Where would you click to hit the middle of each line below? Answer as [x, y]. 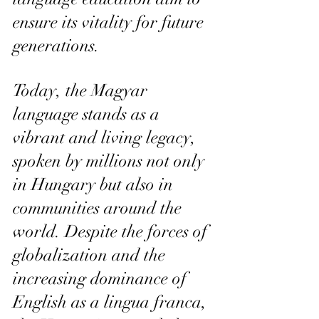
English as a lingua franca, [112, 302]
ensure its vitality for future [110, 22]
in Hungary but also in [95, 184]
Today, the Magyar [82, 90]
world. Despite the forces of [112, 231]
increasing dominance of [102, 278]
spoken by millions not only [111, 161]
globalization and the [91, 255]
